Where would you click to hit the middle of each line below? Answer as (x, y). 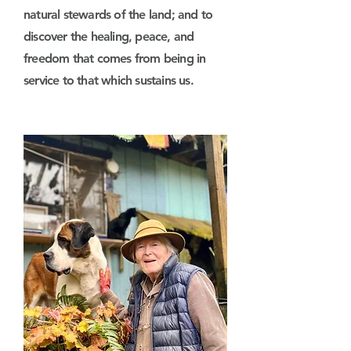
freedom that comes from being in (115, 58)
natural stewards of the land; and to (118, 14)
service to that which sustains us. (109, 80)
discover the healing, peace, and (109, 36)
